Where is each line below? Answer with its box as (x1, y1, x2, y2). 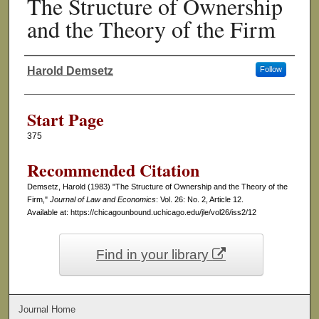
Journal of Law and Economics (49, 195, 156, 204)
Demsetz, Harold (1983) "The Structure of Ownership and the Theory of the (26, 182, 288, 192)
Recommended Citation (26, 157, 199, 183)
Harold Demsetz (26, 65, 113, 78)
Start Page (26, 107, 104, 132)
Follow (259, 65, 282, 74)
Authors (23, 72, 78, 95)
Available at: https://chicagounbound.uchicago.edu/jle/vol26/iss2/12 (26, 208, 256, 217)
